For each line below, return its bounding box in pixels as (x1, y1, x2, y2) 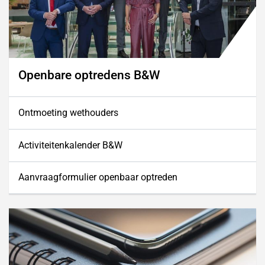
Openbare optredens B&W (18, 67, 160, 83)
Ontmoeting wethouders (18, 107, 118, 119)
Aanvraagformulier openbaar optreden (18, 172, 177, 183)
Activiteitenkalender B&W (18, 139, 122, 151)
